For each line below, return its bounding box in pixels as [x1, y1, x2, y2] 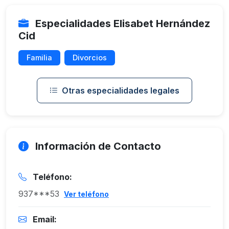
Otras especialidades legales [62, 85, 179, 96]
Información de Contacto [33, 140, 161, 152]
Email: [31, 214, 57, 224]
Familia [27, 53, 52, 62]
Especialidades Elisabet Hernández [33, 17, 210, 30]
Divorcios [73, 53, 107, 62]
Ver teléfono [64, 190, 109, 198]
